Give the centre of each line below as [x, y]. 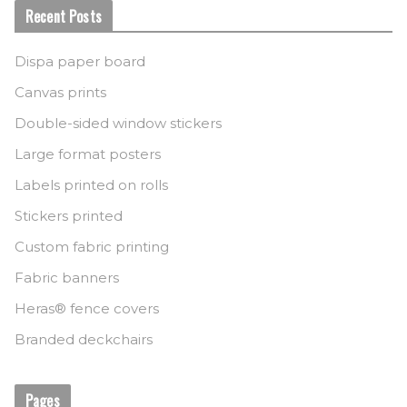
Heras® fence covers [87, 308]
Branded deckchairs [84, 339]
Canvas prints [60, 92]
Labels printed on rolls [91, 184]
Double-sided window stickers [118, 123]
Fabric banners [67, 277]
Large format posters [88, 154]
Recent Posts [64, 16]
